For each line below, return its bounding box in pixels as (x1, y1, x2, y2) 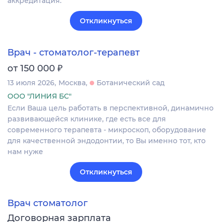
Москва (58, 78, 86, 87)
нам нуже (7, 147, 43, 156)
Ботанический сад (97, 78, 165, 87)
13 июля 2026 (7, 78, 55, 87)
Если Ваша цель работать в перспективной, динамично (7, 103, 214, 112)
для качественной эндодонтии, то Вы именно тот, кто (7, 136, 206, 145)
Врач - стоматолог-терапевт (7, 47, 140, 58)
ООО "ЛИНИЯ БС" (7, 91, 71, 101)
